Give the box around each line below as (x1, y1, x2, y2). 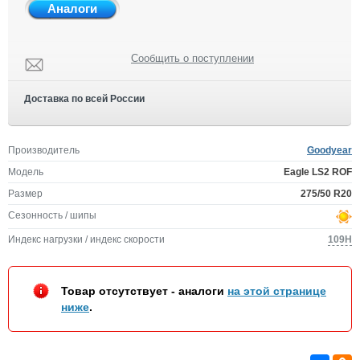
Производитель (8, 145, 80, 156)
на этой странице (227, 284, 326, 297)
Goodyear (307, 145, 352, 156)
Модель (8, 166, 43, 178)
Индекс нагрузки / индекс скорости (8, 234, 165, 245)
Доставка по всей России (24, 93, 145, 104)
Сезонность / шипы (8, 210, 96, 221)
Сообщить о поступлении (131, 52, 254, 64)
